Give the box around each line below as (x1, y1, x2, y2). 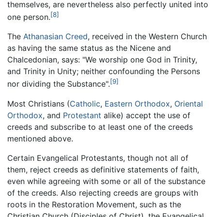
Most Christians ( (7, 98, 70, 108)
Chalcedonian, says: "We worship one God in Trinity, (7, 55, 197, 65)
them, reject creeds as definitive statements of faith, (7, 164, 199, 174)
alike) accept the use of (101, 110, 190, 120)
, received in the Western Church (88, 31, 207, 42)
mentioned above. (7, 133, 73, 143)
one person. (7, 12, 50, 22)
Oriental (174, 98, 203, 108)
